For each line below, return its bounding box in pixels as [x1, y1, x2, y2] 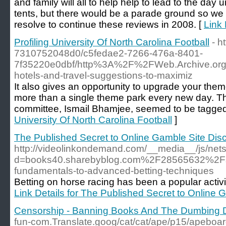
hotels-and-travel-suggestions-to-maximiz [14, 70, 193, 81]
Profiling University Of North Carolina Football [14, 37, 209, 47]
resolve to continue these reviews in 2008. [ [14, 19, 204, 30]
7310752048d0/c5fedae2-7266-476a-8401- [14, 48, 203, 59]
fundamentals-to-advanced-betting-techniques [14, 165, 214, 176]
